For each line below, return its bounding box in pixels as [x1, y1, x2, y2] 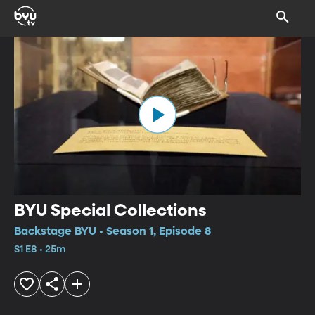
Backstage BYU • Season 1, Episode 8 [14, 226, 211, 238]
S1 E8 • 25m [14, 244, 65, 255]
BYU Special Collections [14, 202, 207, 219]
